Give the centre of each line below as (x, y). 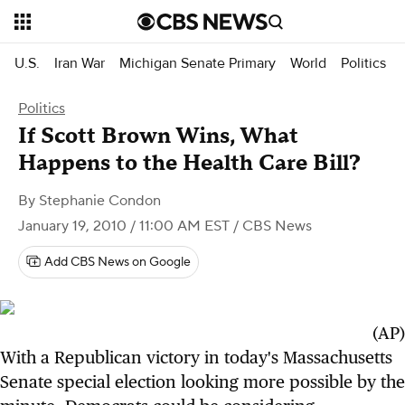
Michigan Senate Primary (198, 63)
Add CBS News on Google (118, 262)
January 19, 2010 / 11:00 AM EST (124, 226)
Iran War (80, 63)
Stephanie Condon (100, 201)
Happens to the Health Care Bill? (189, 163)
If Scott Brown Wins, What (158, 136)
